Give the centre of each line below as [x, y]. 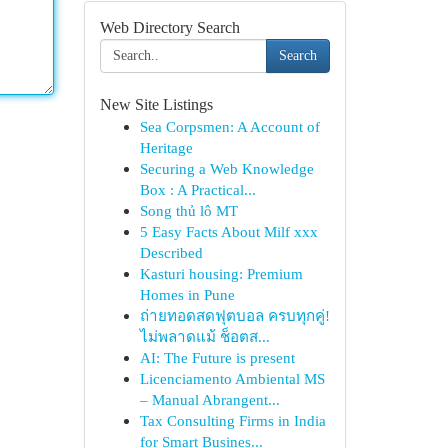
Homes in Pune [187, 294]
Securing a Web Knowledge [226, 168]
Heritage [166, 147]
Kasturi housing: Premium [221, 273]
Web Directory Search [169, 27]
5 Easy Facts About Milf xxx [228, 231]
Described [171, 252]
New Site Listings [156, 104]
